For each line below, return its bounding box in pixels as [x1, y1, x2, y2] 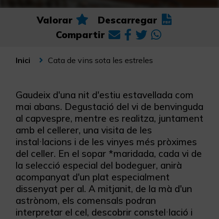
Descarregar [98, 14, 157, 26]
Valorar [37, 14, 72, 26]
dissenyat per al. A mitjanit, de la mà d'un [16, 183, 192, 195]
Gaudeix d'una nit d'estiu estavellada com [16, 89, 194, 101]
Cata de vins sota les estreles [48, 55, 153, 65]
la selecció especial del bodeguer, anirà [16, 159, 182, 171]
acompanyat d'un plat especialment [16, 171, 170, 183]
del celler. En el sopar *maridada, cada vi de [16, 148, 202, 159]
